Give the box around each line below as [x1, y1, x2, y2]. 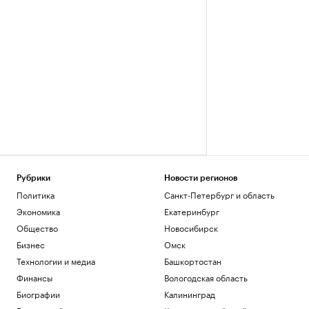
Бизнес [17, 237, 45, 250]
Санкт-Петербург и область [163, 188, 275, 201]
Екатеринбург [163, 204, 219, 217]
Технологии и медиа [17, 254, 95, 267]
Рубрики [17, 174, 50, 182]
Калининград [163, 287, 215, 300]
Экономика [17, 204, 60, 217]
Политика [17, 188, 54, 201]
